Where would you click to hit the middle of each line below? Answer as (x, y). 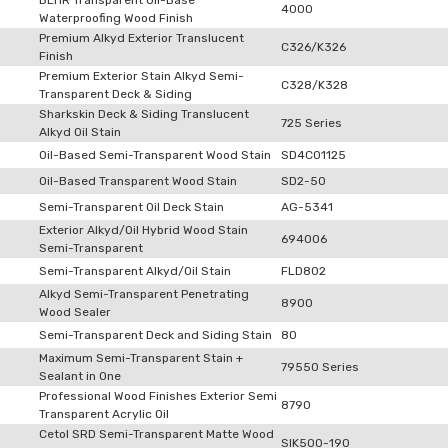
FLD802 (303, 271)
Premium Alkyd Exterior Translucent (141, 38)
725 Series (311, 123)
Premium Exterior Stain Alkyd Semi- (141, 76)
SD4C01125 (313, 155)
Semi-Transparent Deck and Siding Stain (155, 335)
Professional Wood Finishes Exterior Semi (158, 396)
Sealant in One (80, 376)
